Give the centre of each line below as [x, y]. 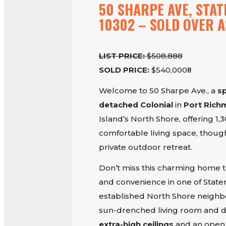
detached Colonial [136, 105]
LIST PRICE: [122, 56]
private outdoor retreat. [145, 147]
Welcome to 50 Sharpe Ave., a [158, 91]
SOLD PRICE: [124, 70]
